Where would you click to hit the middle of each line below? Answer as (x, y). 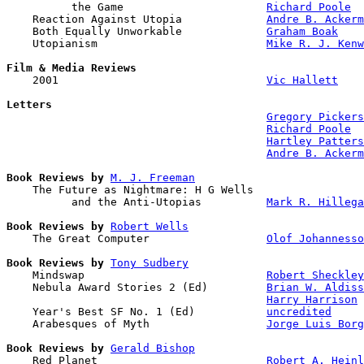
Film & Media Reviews (71, 67)
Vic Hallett (302, 80)
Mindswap (136, 275)
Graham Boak (302, 31)
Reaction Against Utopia (136, 19)
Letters (29, 104)
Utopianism (136, 43)
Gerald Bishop (153, 348)
